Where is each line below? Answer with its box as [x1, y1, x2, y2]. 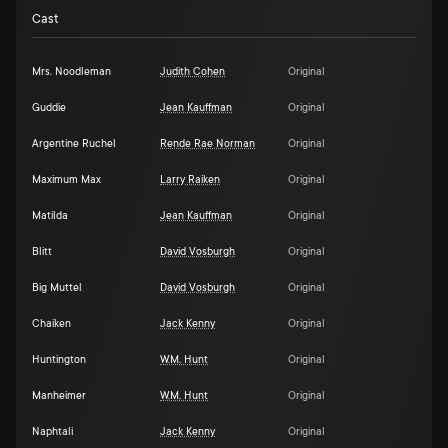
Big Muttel [32, 282, 82, 294]
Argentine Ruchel [32, 138, 116, 150]
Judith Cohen [160, 66, 225, 78]
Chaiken [32, 318, 71, 330]
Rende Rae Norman [160, 138, 255, 150]
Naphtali [32, 426, 73, 438]
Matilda [32, 210, 68, 222]
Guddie [32, 102, 66, 114]
